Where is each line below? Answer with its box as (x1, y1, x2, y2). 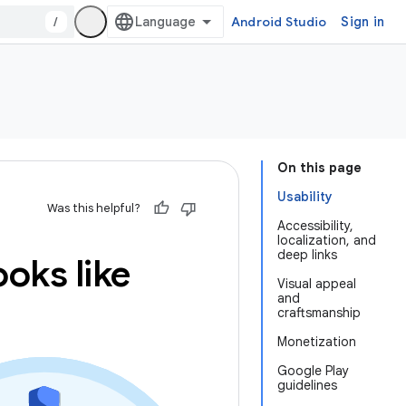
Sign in (341, 14, 384, 30)
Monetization (277, 333, 356, 350)
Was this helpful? (47, 200, 140, 216)
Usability (277, 188, 333, 205)
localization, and (277, 232, 376, 248)
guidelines (277, 377, 337, 393)
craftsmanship (277, 304, 361, 321)
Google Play (277, 362, 349, 379)
